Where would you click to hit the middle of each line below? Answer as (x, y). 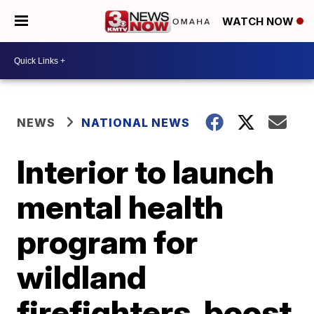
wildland (82, 277)
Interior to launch (146, 172)
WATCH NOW (259, 22)
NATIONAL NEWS (136, 123)
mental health (121, 207)
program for (108, 242)
